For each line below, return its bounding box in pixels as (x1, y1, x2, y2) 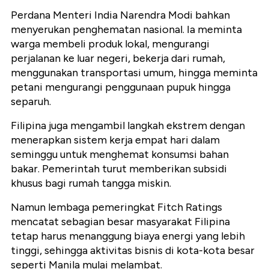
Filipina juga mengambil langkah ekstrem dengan (11, 119, 245, 133)
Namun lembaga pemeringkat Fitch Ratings (11, 201, 222, 214)
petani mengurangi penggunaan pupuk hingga (11, 80, 231, 94)
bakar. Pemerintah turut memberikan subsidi (11, 162, 227, 176)
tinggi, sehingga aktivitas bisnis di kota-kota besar (11, 244, 255, 258)
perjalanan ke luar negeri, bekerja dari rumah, (11, 52, 225, 65)
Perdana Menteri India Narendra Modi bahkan (11, 8, 230, 22)
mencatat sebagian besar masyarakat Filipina (11, 215, 230, 229)
